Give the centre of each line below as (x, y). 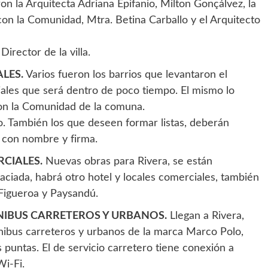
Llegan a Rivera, (205, 216)
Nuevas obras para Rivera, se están (127, 162)
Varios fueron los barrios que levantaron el (125, 75)
